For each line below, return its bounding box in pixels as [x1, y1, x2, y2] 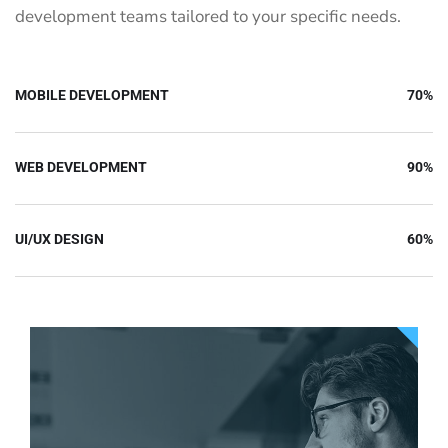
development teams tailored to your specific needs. [15, 5, 401, 29]
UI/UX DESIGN [15, 231, 104, 248]
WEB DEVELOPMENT [15, 159, 147, 176]
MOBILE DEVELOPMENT [15, 87, 169, 104]
